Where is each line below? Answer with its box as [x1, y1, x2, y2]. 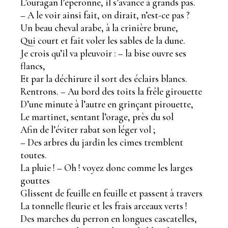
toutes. [20, 149, 47, 161]
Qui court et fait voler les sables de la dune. [20, 34, 186, 46]
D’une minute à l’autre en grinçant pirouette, [20, 98, 194, 110]
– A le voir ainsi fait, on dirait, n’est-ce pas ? [20, 9, 190, 21]
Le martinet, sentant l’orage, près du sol [20, 110, 174, 123]
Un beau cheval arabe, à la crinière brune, [20, 21, 179, 34]
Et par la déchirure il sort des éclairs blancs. [20, 72, 188, 84]
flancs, [20, 60, 46, 72]
